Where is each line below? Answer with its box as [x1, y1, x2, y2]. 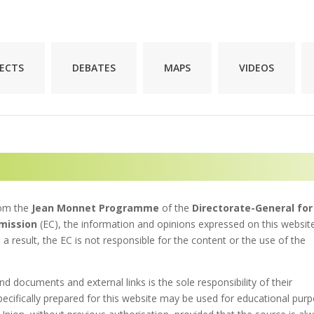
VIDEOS [239, 61, 274, 74]
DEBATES [72, 61, 116, 74]
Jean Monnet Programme [32, 200, 160, 214]
